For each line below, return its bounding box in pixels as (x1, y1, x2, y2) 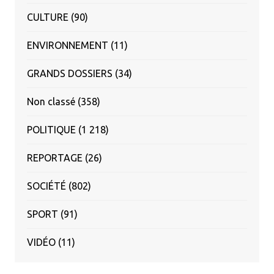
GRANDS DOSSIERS (26, 67, 113, 79)
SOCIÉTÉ (26, 180, 66, 191)
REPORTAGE (26, 152, 83, 163)
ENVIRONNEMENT (26, 39, 108, 51)
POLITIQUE (26, 124, 76, 135)
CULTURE (26, 11, 68, 23)
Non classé (26, 95, 75, 107)
